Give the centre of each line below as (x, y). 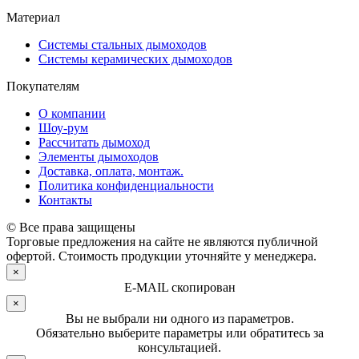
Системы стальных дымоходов (123, 44)
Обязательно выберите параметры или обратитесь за (179, 333)
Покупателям (43, 86)
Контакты (65, 200)
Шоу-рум (63, 127)
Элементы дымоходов (99, 156)
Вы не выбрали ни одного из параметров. (179, 318)
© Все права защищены (71, 227)
